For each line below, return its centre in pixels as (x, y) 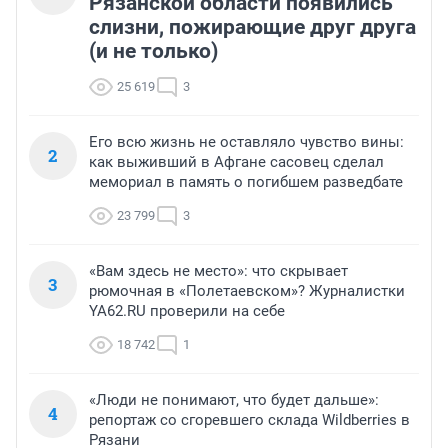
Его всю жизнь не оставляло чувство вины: (246, 142)
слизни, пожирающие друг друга (252, 27)
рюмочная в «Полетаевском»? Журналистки (247, 291)
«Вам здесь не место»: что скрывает (218, 271)
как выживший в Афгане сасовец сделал (236, 162)
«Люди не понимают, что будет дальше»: (234, 400)
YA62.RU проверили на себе (187, 311)
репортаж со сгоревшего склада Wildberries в (249, 420)
